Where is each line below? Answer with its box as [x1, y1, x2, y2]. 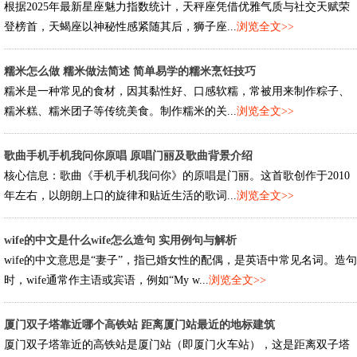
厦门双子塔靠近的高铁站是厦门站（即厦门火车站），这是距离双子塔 [4, 339, 350, 351]
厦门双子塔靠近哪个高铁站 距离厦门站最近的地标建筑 [4, 319, 275, 331]
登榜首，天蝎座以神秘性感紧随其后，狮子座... [4, 21, 237, 33]
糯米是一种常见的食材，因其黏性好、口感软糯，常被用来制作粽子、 [4, 85, 350, 97]
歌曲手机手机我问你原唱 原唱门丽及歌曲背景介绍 [4, 150, 253, 162]
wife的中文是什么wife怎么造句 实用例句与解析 [4, 234, 237, 246]
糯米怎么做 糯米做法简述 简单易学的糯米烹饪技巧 [4, 65, 256, 77]
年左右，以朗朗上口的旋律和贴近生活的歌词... [4, 190, 237, 202]
